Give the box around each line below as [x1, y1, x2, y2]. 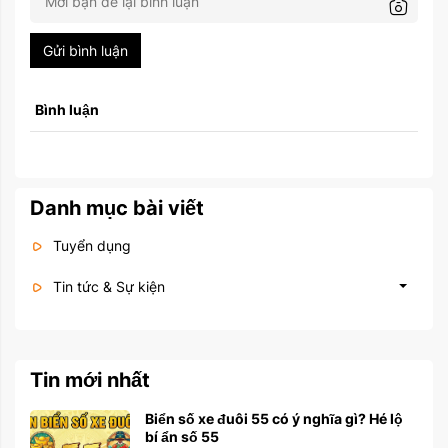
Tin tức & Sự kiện [49, 277, 165, 295]
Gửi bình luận [43, 41, 128, 59]
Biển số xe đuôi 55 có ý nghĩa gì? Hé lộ [145, 409, 403, 427]
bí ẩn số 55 [145, 427, 219, 445]
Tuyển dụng [49, 236, 131, 254]
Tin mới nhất [30, 367, 150, 392]
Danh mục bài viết [30, 195, 204, 220]
